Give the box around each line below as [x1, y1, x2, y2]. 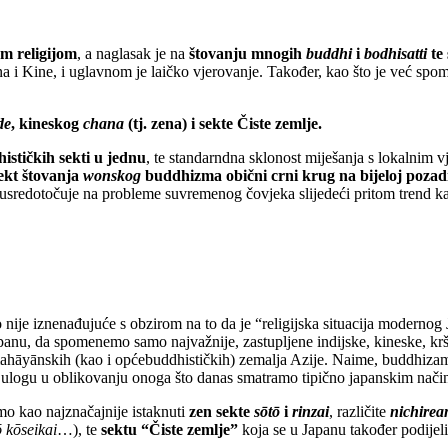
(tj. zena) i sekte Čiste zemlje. [128, 115, 322, 133]
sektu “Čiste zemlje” [101, 420, 238, 438]
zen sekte [189, 402, 254, 420]
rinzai [292, 402, 329, 420]
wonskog [83, 167, 141, 185]
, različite [329, 402, 390, 420]
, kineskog [11, 115, 83, 133]
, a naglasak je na [77, 45, 189, 63]
